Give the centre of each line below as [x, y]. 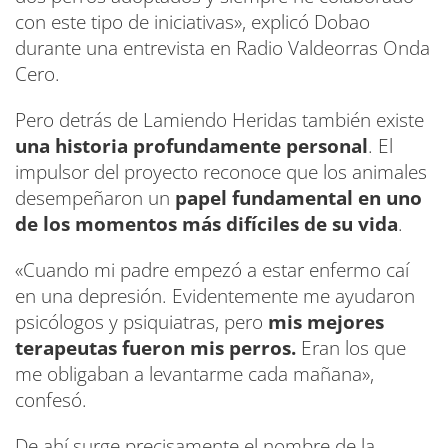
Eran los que [351, 348]
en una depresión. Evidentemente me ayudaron [215, 296]
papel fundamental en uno [298, 198]
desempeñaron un [95, 198]
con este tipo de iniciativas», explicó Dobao [192, 22]
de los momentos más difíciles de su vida [206, 224]
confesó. [51, 400]
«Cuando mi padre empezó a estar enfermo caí [212, 270]
